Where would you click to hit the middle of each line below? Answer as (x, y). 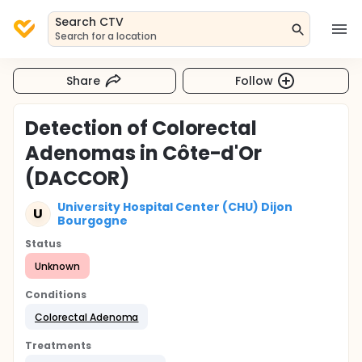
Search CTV (89, 22)
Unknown (57, 266)
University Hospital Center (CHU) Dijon (175, 207)
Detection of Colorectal (141, 128)
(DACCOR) (77, 178)
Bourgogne (93, 221)
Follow (255, 80)
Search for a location (106, 36)
